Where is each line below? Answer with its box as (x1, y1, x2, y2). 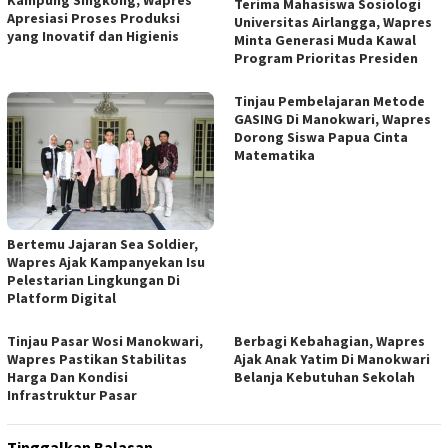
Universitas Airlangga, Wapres (234, 12, 432, 31)
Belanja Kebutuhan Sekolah (234, 367, 415, 386)
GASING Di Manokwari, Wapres (234, 109, 431, 128)
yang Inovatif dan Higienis (7, 26, 179, 45)
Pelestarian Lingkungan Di (7, 270, 180, 289)
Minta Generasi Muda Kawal (234, 30, 416, 49)
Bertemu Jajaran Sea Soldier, (7, 234, 198, 253)
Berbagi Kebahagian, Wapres (234, 331, 425, 350)
